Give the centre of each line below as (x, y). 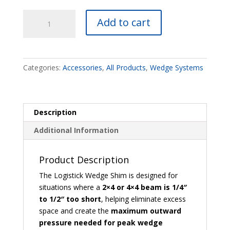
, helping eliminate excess (143, 199)
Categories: (43, 67)
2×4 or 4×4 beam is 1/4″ (144, 187)
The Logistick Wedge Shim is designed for (108, 175)
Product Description (84, 159)
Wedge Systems (176, 67)
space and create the (75, 210)
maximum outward (146, 210)
